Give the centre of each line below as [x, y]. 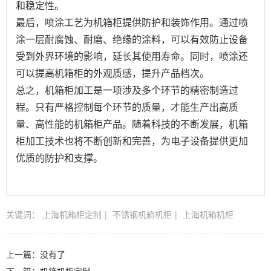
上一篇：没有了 [36, 254]
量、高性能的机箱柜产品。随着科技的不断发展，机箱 [132, 123]
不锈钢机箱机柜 [142, 214]
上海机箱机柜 [208, 214]
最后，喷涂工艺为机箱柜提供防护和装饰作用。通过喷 [132, 22]
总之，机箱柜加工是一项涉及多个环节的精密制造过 [127, 90]
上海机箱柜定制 [72, 214]
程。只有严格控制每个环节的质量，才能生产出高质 [127, 106]
